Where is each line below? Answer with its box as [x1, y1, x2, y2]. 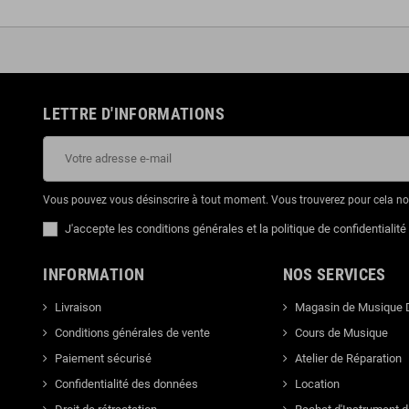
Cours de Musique [294, 325, 388, 340]
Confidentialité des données [55, 376, 199, 391]
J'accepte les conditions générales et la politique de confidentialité [65, 221, 407, 236]
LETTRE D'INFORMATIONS [43, 103, 225, 123]
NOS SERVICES [282, 264, 386, 284]
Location [294, 376, 340, 391]
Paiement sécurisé [55, 351, 152, 365]
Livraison [55, 299, 102, 314]
